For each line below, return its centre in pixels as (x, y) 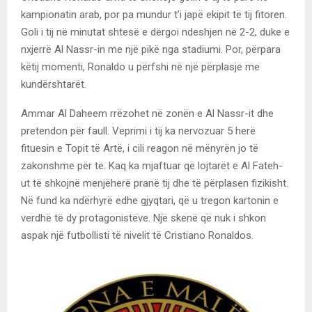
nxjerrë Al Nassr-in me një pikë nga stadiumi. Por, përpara (151, 49)
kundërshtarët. (54, 84)
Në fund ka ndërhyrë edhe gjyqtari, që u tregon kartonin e (150, 200)
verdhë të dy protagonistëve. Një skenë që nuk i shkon (143, 218)
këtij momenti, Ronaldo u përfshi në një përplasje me (140, 67)
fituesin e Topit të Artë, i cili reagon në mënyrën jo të (140, 148)
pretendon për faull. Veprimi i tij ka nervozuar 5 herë (138, 131)
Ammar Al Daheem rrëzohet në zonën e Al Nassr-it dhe (147, 113)
